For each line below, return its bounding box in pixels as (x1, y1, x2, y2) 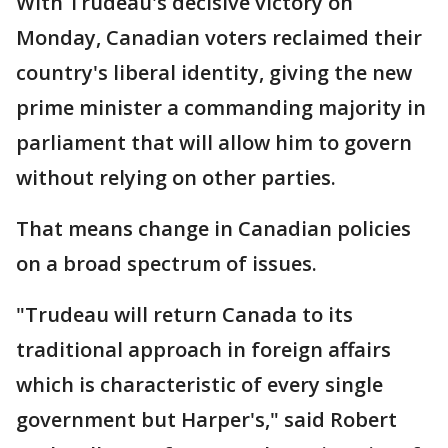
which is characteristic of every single (16, 371, 383, 399)
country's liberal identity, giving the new (16, 59, 412, 87)
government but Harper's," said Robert (16, 406, 397, 434)
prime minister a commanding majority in (16, 94, 426, 122)
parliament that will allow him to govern (16, 129, 412, 157)
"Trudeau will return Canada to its (16, 301, 353, 329)
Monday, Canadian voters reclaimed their (16, 24, 422, 52)
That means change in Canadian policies (16, 215, 411, 243)
